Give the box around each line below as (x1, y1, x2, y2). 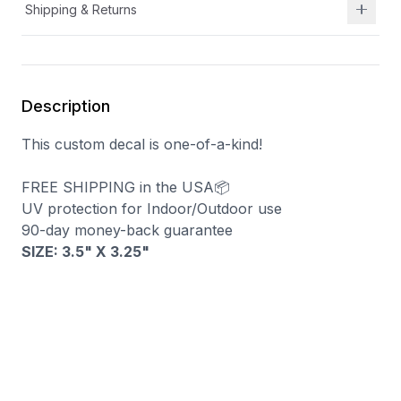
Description (21, 96, 110, 115)
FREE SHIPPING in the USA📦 (21, 177, 230, 196)
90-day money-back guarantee (21, 220, 233, 239)
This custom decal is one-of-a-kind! (21, 134, 262, 153)
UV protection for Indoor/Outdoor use (21, 199, 282, 218)
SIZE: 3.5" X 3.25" (21, 242, 149, 260)
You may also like (21, 337, 152, 356)
